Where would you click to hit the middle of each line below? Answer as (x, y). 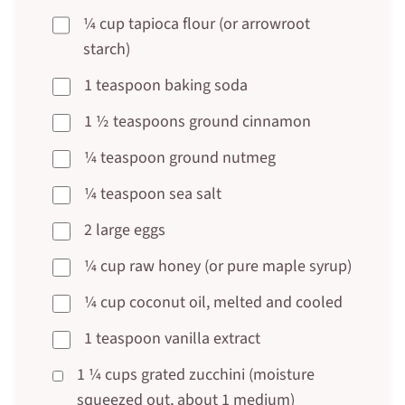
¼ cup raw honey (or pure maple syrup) (217, 266)
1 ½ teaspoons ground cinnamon (197, 121)
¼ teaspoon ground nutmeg (179, 157)
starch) (107, 49)
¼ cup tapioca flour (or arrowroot (197, 24)
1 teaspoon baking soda (165, 85)
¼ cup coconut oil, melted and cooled (213, 302)
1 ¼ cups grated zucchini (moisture (195, 374)
